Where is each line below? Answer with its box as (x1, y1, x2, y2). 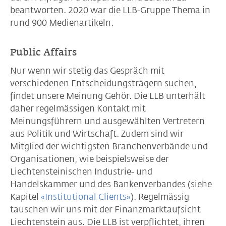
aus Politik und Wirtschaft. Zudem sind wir (10, 128, 184, 139)
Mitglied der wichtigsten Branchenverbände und (10, 141, 208, 151)
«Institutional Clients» (41, 191, 131, 202)
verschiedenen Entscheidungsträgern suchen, (10, 78, 197, 88)
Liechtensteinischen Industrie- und (10, 166, 152, 177)
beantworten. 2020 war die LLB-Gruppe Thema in (10, 5, 210, 15)
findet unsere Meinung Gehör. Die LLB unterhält (10, 90, 205, 101)
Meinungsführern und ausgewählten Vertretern (10, 116, 205, 126)
